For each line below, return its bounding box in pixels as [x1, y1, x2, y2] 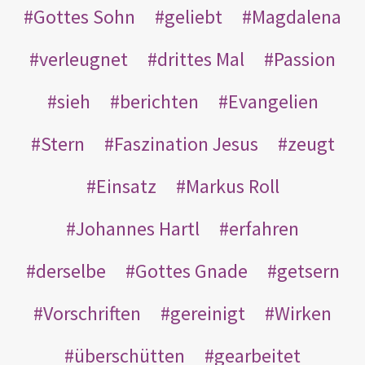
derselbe [35, 257, 106, 284]
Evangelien [227, 88, 319, 114]
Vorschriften [43, 300, 141, 326]
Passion [274, 46, 336, 72]
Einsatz [95, 173, 156, 199]
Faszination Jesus [113, 130, 258, 156]
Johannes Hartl [76, 215, 200, 241]
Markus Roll [185, 173, 279, 199]
